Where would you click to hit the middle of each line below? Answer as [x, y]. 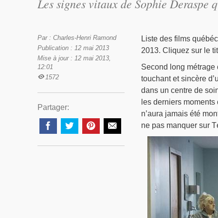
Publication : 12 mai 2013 [73, 48]
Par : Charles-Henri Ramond [77, 38]
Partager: [53, 108]
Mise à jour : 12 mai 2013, [74, 58]
